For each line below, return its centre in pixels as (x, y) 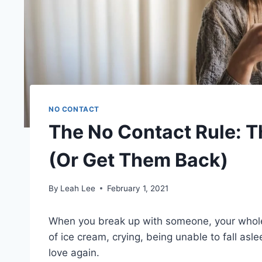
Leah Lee (78, 188)
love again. (74, 252)
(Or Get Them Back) (138, 160)
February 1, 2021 (138, 188)
